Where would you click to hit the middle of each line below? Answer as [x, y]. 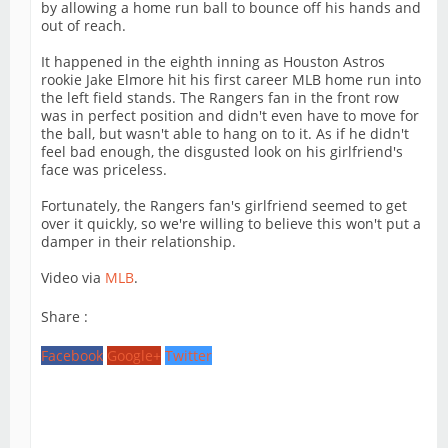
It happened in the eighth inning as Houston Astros [213, 62]
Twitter [188, 356]
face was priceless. [104, 170]
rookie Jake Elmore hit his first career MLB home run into [231, 80]
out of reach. [83, 26]
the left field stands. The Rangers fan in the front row [220, 98]
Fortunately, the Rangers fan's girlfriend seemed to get [224, 206]
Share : [64, 317]
